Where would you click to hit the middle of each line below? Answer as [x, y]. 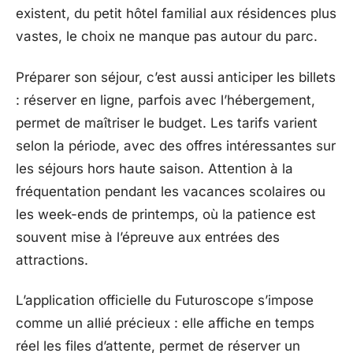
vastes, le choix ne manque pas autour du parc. [167, 37]
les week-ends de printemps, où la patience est [166, 214]
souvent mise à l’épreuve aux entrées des [148, 237]
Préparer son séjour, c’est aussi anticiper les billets [176, 77]
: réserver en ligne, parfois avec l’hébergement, [165, 100]
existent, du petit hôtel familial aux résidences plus [176, 14]
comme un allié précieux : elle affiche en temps [165, 323]
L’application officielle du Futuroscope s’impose [165, 301]
